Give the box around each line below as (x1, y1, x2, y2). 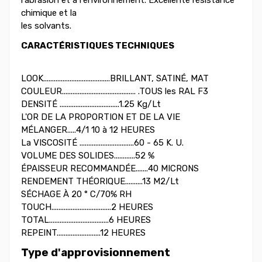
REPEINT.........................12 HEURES (21, 227, 146, 239)
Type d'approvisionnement (21, 246, 170, 260)
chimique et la (21, 8, 77, 19)
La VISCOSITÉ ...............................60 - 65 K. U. (21, 137, 184, 149)
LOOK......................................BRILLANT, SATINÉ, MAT (21, 73, 209, 84)
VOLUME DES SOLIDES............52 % (21, 150, 154, 161)
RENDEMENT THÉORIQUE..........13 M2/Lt (21, 176, 179, 187)
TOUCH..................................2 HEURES (21, 202, 153, 213)
